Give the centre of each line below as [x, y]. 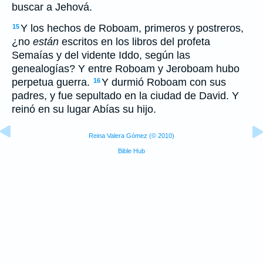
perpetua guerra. [51, 82]
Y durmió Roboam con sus [164, 82]
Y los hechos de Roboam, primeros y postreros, [132, 28]
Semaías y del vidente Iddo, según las [101, 55]
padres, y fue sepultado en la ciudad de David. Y [125, 96]
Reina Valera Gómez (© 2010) [131, 136]
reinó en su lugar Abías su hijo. [84, 109]
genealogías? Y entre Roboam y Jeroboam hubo [126, 69]
